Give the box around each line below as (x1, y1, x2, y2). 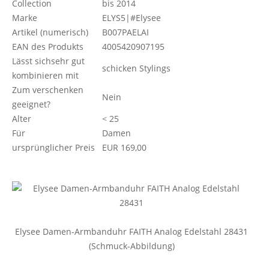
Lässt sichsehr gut (12, 55, 85, 67)
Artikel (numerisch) (12, 26, 88, 38)
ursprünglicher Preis (12, 142, 95, 153)
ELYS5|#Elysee (102, 12, 161, 23)
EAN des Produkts (12, 41, 83, 52)
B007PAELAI (102, 26, 149, 38)
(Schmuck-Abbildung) (88, 240, 175, 252)
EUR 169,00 (102, 142, 147, 153)
